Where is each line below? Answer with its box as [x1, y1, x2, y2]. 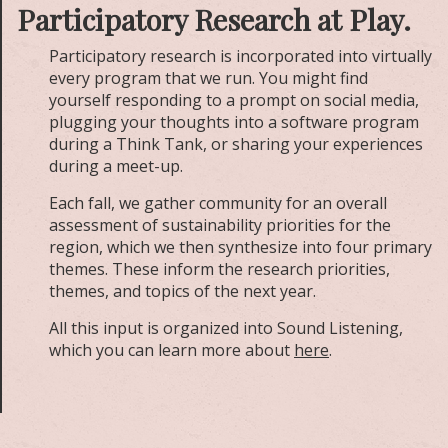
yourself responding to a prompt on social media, [49, 88, 419, 111]
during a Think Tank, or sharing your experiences [49, 132, 423, 155]
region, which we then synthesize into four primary [49, 235, 432, 258]
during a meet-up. [49, 154, 187, 177]
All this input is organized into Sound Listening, [49, 316, 403, 339]
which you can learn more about [49, 338, 294, 361]
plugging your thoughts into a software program [49, 110, 419, 133]
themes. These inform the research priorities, [49, 257, 390, 280]
